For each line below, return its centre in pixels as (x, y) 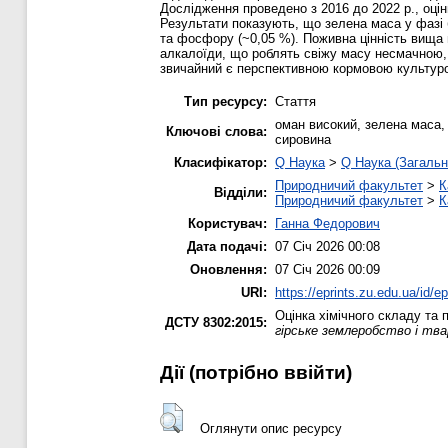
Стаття (295, 101)
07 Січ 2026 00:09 (327, 269)
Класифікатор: (220, 162)
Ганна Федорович (327, 223)
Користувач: (227, 223)
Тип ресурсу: (225, 101)
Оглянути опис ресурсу (270, 428)
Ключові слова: (216, 131)
